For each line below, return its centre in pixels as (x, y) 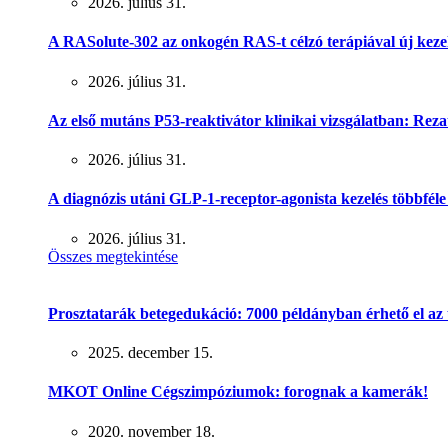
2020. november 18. (151, 431)
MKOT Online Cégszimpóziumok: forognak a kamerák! (238, 392)
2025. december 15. (150, 353)
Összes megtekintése (113, 256)
